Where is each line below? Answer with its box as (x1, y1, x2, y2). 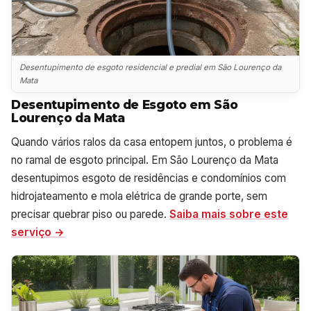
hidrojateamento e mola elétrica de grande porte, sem (11, 189, 267, 203)
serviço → (11, 225, 65, 239)
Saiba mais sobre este (169, 207, 288, 221)
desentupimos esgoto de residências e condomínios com (11, 171, 286, 185)
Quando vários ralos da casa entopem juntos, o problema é (11, 135, 292, 149)
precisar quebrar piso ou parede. (11, 207, 169, 221)
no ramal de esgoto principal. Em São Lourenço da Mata (11, 153, 278, 167)
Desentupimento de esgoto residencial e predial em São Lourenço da (19, 62, 282, 73)
